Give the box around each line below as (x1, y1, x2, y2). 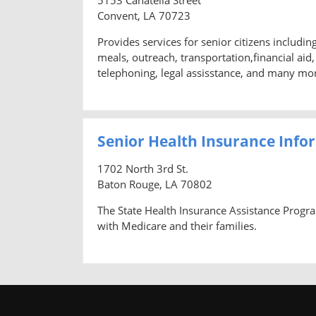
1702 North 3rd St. (97, 161, 188, 176)
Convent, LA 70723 (97, 8, 190, 23)
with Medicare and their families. (97, 218, 257, 233)
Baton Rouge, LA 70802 (97, 176, 212, 191)
